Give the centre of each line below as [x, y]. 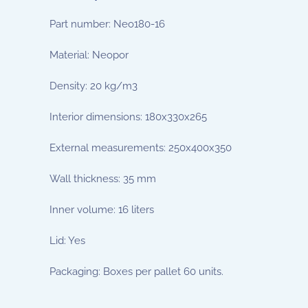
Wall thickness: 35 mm [103, 179]
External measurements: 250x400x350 [141, 148]
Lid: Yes [67, 241]
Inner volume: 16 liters [102, 210]
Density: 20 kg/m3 [93, 86]
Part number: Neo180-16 [107, 24]
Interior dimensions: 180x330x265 [128, 117]
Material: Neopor [89, 55]
